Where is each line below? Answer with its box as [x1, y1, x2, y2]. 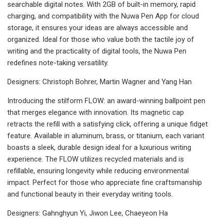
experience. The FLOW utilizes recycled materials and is [7, 154, 184, 163]
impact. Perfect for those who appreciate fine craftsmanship [7, 178, 202, 187]
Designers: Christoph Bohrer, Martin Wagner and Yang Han [7, 77, 192, 86]
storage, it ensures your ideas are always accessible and [7, 23, 188, 32]
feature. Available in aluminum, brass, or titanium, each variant [7, 131, 204, 140]
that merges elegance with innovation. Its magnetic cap [7, 108, 184, 117]
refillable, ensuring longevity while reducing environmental [7, 166, 189, 175]
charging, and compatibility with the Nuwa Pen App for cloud [7, 11, 199, 20]
